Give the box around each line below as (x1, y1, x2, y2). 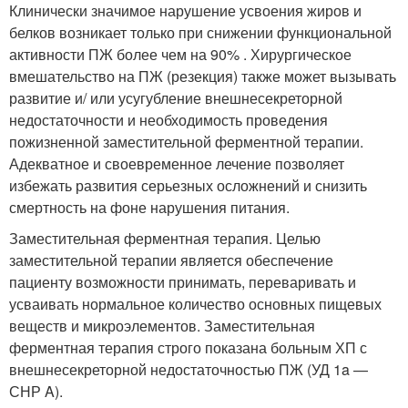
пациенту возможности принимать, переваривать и (9, 271, 356, 292)
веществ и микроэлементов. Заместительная (9, 315, 315, 336)
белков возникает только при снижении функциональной (9, 22, 392, 43)
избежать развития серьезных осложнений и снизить (9, 175, 367, 196)
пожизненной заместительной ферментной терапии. (9, 131, 363, 152)
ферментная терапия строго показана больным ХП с (9, 337, 367, 358)
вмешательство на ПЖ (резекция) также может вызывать (9, 66, 396, 87)
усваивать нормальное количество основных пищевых (9, 293, 382, 314)
